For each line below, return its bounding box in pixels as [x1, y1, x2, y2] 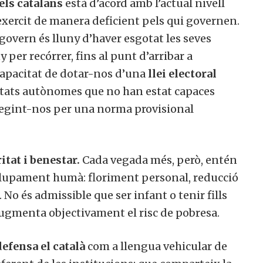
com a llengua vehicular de [85, 239, 227, 253]
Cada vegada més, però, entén [80, 153, 237, 167]
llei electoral [146, 66, 217, 80]
